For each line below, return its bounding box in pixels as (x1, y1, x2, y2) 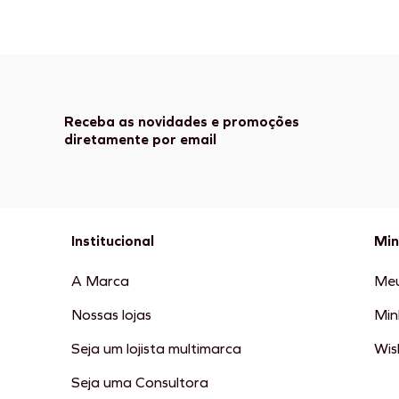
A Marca (71, 273, 129, 290)
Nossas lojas (71, 306, 151, 324)
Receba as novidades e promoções (64, 113, 299, 131)
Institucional (71, 232, 154, 250)
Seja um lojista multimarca (71, 340, 241, 358)
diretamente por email (64, 131, 216, 149)
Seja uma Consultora (71, 374, 208, 392)
